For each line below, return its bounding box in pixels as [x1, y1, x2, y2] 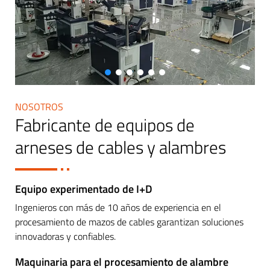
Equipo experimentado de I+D [15, 181, 152, 198]
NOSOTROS [15, 99, 63, 115]
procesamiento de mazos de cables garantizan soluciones [15, 215, 243, 230]
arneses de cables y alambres [15, 134, 226, 161]
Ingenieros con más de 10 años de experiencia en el [15, 200, 221, 215]
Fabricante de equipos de [15, 111, 195, 139]
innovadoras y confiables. [15, 229, 116, 244]
